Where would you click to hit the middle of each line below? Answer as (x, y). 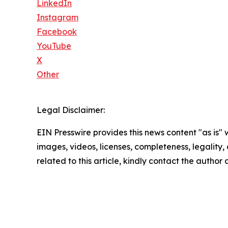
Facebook (57, 32)
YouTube (54, 46)
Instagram (58, 18)
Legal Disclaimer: (71, 110)
